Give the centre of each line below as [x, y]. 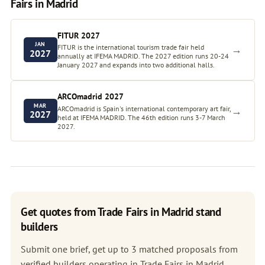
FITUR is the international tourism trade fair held [130, 47]
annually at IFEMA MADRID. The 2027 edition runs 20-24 [143, 56]
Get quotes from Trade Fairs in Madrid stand [121, 212]
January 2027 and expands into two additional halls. [136, 65]
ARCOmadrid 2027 [90, 97]
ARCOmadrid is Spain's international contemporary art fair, [144, 108]
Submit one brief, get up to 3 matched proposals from [129, 249]
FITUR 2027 [78, 35]
